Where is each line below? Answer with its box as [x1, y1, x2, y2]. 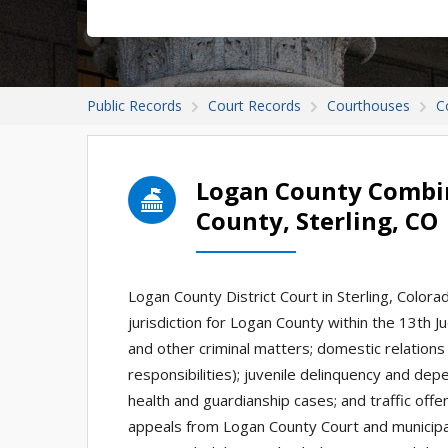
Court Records [208, 96, 301, 115]
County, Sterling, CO [196, 204, 438, 237]
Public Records [87, 96, 182, 115]
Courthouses [327, 96, 410, 115]
